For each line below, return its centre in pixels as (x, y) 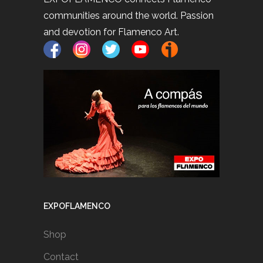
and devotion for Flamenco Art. (111, 32)
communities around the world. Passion (129, 15)
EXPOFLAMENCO (77, 206)
